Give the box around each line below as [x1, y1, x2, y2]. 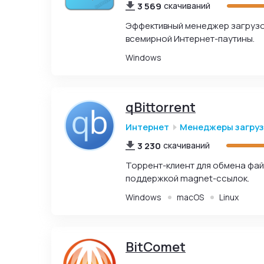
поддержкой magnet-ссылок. [126, 172, 249, 184]
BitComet [126, 238, 186, 256]
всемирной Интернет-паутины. [126, 32, 255, 45]
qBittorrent [126, 98, 196, 116]
